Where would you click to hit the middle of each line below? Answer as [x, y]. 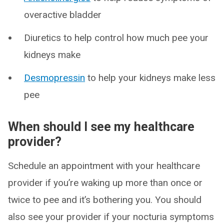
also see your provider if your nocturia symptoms [111, 217]
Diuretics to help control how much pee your [116, 38]
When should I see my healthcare [101, 127]
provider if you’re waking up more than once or [105, 183]
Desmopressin [54, 78]
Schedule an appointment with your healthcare [104, 166]
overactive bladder [63, 15]
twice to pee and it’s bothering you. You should [105, 200]
